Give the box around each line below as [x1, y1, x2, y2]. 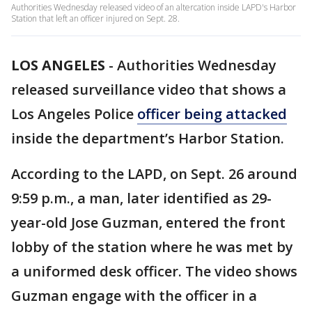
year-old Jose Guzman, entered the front [11, 213, 286, 232]
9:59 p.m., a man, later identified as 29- [11, 189, 272, 208]
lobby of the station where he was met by [11, 237, 293, 256]
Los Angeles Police [11, 104, 137, 123]
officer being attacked [137, 104, 287, 123]
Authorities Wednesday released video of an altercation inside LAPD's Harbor [11, 1, 296, 13]
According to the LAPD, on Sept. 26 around [11, 164, 297, 183]
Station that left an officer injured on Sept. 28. [11, 13, 180, 24]
